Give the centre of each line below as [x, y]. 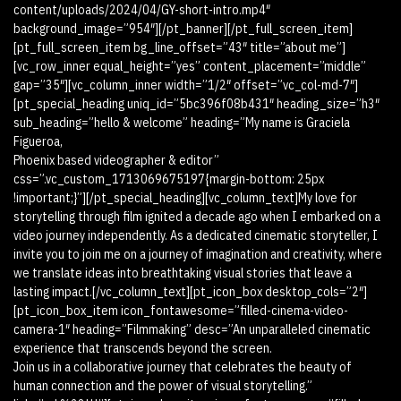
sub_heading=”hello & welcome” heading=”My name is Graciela [182, 123]
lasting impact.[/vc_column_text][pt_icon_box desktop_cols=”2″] [190, 292]
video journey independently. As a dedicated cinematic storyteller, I [196, 235]
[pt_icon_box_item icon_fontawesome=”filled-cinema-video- [181, 311]
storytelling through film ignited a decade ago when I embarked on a [197, 217]
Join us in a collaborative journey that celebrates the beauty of [183, 367]
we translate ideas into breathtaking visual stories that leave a [183, 273]
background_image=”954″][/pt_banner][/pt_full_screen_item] [183, 29]
